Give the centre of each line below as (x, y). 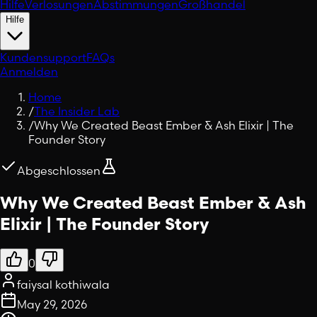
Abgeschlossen (59, 170)
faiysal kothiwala (63, 284)
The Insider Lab (77, 111)
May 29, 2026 (52, 304)
